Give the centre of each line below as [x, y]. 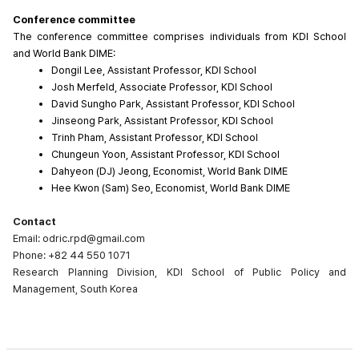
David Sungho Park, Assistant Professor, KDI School [173, 103]
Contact [34, 221]
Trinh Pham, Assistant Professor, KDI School [155, 137]
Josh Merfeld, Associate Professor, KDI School [162, 87]
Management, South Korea [75, 288]
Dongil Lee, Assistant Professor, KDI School [154, 70]
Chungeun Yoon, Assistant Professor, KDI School [165, 154]
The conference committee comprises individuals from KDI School [179, 36]
